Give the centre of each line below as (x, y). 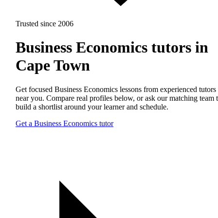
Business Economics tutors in (112, 47)
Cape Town (53, 65)
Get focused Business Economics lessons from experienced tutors (116, 89)
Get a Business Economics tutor (64, 123)
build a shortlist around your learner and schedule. (92, 107)
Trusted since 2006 (45, 24)
